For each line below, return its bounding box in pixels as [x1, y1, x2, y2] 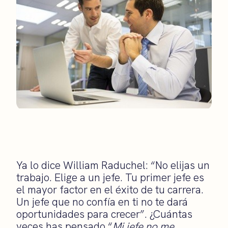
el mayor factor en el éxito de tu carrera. [16, 182, 204, 196]
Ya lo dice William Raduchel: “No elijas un [16, 158, 210, 172]
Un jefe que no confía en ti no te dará [16, 194, 188, 209]
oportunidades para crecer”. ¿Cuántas [16, 207, 192, 221]
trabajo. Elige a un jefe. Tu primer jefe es [16, 170, 204, 184]
